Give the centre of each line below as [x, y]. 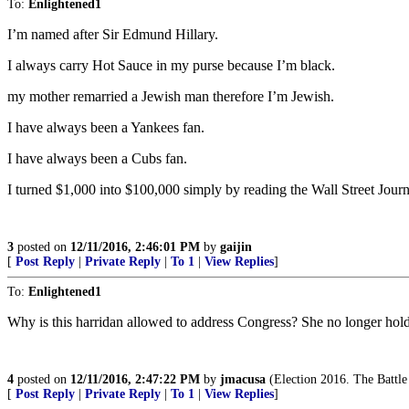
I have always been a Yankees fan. [106, 127]
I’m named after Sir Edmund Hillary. [113, 34]
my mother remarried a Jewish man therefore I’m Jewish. [171, 96]
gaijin [236, 246]
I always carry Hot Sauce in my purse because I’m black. [171, 65]
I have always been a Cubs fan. [97, 158]
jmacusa [243, 379]
